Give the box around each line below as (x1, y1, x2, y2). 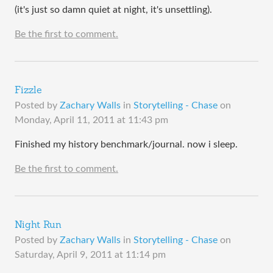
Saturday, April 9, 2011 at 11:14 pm (15, 250, 166, 260)
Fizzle (15, 86, 42, 96)
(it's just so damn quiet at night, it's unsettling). (15, 5, 212, 15)
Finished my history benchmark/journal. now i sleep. (15, 140, 238, 150)
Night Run (15, 221, 62, 231)
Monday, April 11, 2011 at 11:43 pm (15, 115, 168, 126)
